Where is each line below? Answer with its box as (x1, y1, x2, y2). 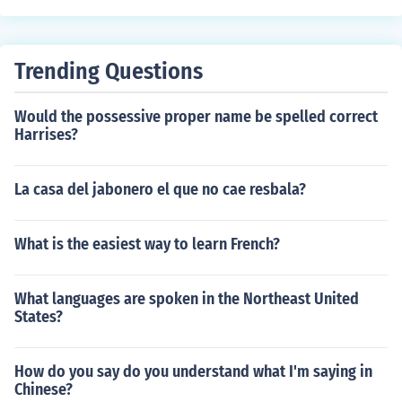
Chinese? (14, 380, 73, 399)
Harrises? (14, 125, 78, 144)
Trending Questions (14, 57, 203, 85)
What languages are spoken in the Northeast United (14, 289, 359, 309)
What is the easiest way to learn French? (14, 234, 280, 254)
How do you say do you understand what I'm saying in (14, 362, 372, 381)
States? (14, 307, 63, 327)
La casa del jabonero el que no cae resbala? (14, 179, 306, 199)
